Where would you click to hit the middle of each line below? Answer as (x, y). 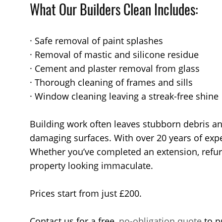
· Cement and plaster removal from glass (115, 68)
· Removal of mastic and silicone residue (114, 55)
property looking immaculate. (91, 166)
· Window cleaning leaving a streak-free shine (124, 96)
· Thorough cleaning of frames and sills (111, 82)
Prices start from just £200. (86, 193)
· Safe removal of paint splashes (96, 41)
